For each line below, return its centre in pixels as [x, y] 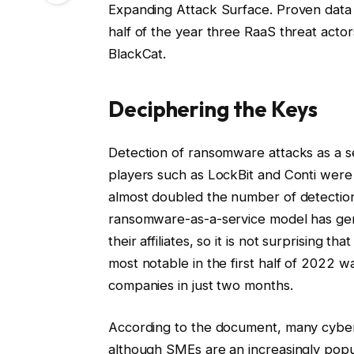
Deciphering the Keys [213, 109]
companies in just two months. [200, 285]
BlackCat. [137, 53]
